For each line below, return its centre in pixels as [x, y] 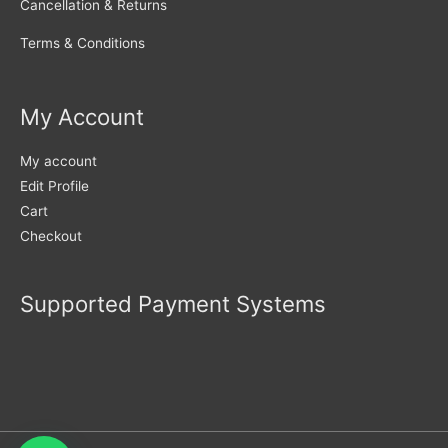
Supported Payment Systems [173, 304]
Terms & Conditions [82, 43]
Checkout [51, 235]
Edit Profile [54, 185]
